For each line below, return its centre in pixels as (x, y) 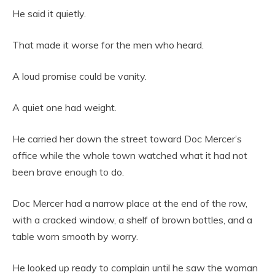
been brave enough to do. (68, 172)
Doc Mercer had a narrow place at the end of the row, (130, 203)
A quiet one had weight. (64, 108)
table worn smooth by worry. (75, 237)
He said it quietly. (49, 14)
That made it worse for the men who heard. (108, 45)
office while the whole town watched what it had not (130, 156)
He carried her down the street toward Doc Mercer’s (127, 139)
